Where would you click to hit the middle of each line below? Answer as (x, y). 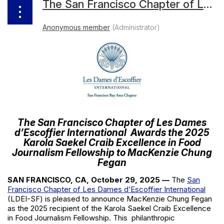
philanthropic (153, 218)
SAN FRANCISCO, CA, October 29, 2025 (85, 180)
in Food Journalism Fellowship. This (67, 218)
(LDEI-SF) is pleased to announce (66, 199)
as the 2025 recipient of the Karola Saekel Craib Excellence (109, 208)
